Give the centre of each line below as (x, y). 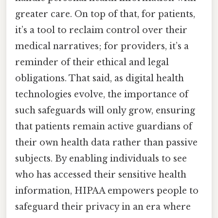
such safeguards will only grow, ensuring (105, 111)
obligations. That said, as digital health (100, 79)
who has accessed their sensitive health (101, 175)
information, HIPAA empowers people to (107, 191)
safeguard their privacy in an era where (103, 207)
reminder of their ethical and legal (92, 63)
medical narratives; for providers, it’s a (102, 46)
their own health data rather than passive (106, 143)
